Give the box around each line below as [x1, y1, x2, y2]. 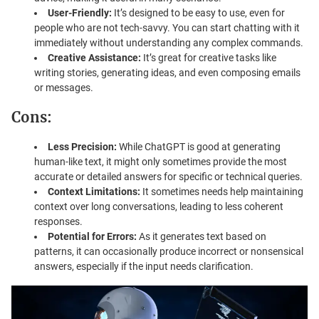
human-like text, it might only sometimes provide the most [34, 155, 287, 167]
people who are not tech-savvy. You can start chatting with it [34, 21, 300, 33]
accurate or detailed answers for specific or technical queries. [34, 170, 303, 182]
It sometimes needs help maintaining [140, 185, 303, 197]
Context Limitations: [48, 185, 140, 197]
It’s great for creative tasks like [141, 51, 276, 63]
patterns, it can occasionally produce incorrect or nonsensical [34, 245, 303, 257]
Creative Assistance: [48, 51, 141, 63]
